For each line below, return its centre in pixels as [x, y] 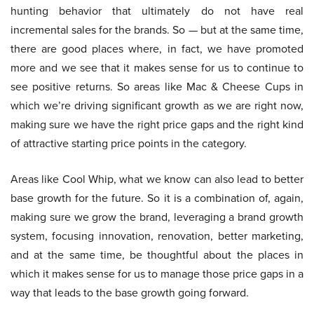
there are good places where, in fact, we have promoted [157, 49]
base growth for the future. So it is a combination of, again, [157, 198]
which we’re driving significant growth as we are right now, [157, 106]
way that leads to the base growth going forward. [130, 293]
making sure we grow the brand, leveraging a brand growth [157, 217]
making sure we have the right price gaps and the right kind [157, 125]
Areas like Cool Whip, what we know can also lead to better [157, 179]
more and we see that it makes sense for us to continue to [157, 68]
